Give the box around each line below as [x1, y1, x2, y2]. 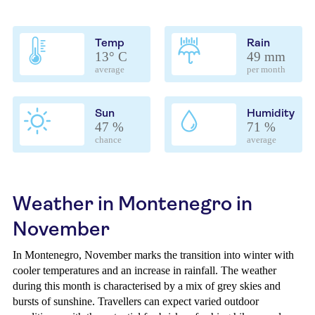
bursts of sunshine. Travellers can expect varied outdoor [13, 295, 259, 307]
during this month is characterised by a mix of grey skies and [13, 280, 281, 292]
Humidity [247, 106, 295, 120]
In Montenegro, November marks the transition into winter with [13, 249, 294, 261]
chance [95, 135, 122, 145]
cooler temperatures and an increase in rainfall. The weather [13, 264, 276, 276]
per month [247, 65, 285, 75]
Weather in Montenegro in [13, 192, 252, 215]
